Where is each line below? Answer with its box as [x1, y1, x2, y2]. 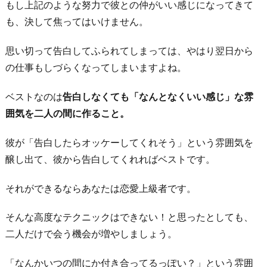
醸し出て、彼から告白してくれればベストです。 [5, 153, 215, 165]
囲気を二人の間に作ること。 [5, 107, 129, 119]
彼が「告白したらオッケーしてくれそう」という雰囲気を [5, 136, 253, 148]
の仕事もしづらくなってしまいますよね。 [5, 61, 187, 74]
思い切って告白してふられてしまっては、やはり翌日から [5, 45, 253, 57]
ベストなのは [5, 91, 63, 103]
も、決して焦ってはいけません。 [5, 15, 148, 28]
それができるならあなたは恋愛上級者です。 [5, 182, 196, 194]
